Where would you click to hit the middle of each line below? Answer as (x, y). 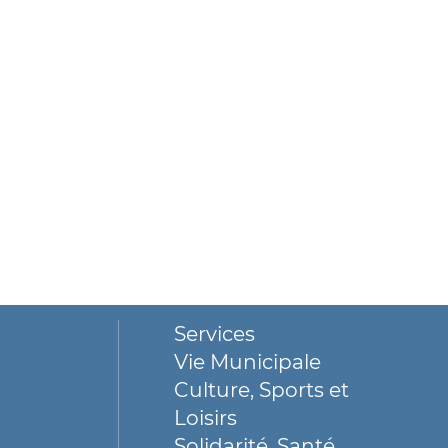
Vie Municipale (247, 361)
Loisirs (205, 417)
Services (214, 333)
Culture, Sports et (261, 389)
